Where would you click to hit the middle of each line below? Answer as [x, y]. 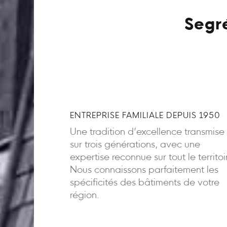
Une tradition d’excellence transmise [147, 132]
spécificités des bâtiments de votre [144, 183]
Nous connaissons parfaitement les [144, 170]
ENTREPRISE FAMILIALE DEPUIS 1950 [145, 116]
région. [84, 196]
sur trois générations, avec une [135, 145]
